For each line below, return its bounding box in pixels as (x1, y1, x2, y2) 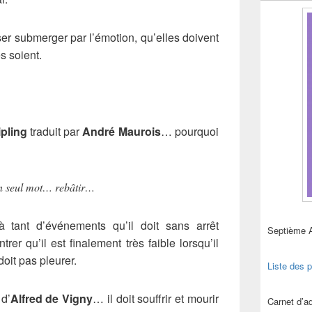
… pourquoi (160, 123, 219, 140)
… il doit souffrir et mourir (93, 290, 219, 307)
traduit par (26, 123, 83, 140)
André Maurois (82, 123, 161, 140)
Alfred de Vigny (10, 290, 93, 307)
